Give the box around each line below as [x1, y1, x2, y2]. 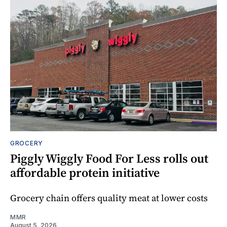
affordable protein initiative [10, 164, 160, 181]
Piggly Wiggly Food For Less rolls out [10, 150, 208, 167]
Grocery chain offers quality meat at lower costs [10, 192, 208, 205]
